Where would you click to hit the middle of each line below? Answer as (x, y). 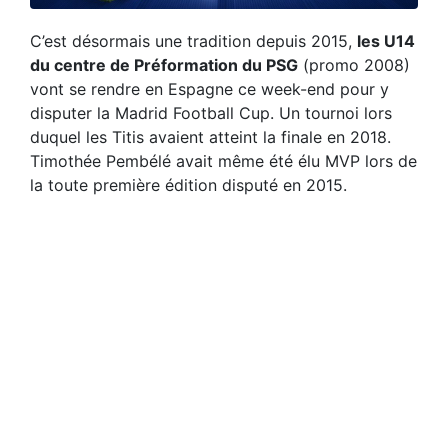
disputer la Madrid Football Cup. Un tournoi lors (211, 112)
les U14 (386, 40)
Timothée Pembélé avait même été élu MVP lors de (223, 160)
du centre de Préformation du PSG (164, 64)
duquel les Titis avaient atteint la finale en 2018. (210, 136)
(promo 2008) (354, 64)
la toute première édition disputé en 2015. (188, 184)
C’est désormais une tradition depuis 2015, (193, 40)
